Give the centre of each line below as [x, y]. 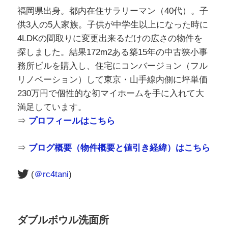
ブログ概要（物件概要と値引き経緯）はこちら [119, 148]
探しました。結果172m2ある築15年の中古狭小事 [112, 52]
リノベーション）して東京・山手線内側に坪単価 [112, 80]
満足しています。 [52, 107]
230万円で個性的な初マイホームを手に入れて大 [110, 94]
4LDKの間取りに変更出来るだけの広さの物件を [110, 39]
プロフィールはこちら [72, 121]
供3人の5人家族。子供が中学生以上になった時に [112, 25]
